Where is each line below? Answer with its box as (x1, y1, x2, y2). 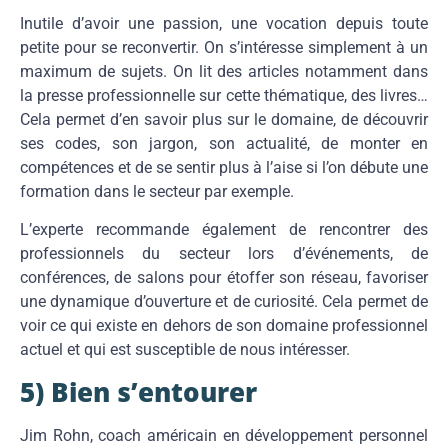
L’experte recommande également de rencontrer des (20, 220, 428, 240)
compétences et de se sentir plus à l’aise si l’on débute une (20, 157, 428, 177)
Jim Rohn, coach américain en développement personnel (20, 425, 428, 445)
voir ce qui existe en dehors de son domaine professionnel (20, 316, 428, 336)
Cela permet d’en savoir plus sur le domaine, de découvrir (20, 109, 428, 129)
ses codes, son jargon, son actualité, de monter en (20, 133, 428, 153)
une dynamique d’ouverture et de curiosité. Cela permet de (20, 292, 428, 312)
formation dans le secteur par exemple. (20, 181, 294, 201)
